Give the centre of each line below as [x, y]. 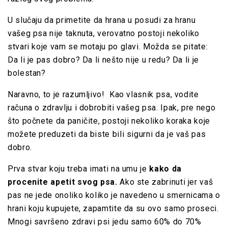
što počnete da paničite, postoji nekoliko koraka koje [109, 121]
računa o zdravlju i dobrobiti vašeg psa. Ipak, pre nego [112, 107]
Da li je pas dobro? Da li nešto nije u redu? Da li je [103, 60]
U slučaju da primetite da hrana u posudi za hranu [102, 20]
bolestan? [27, 73]
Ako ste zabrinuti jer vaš [165, 182]
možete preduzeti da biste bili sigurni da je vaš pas [107, 134]
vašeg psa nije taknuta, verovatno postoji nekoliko [104, 33]
